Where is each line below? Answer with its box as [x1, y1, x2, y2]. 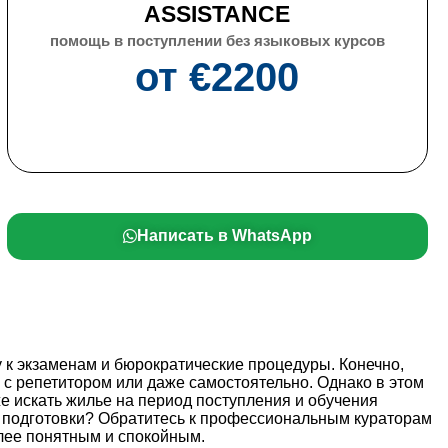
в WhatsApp [217, 227, 312, 245]
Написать [136, 227, 214, 245]
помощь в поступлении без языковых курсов [49, 32, 385, 50]
